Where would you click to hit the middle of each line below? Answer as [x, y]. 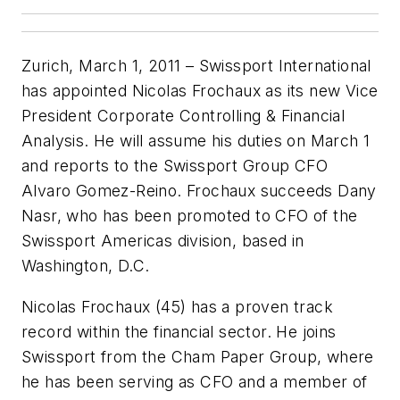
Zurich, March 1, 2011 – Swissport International [196, 66]
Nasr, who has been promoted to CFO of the [190, 216]
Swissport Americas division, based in [163, 241]
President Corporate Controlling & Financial [183, 116]
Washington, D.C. [86, 266]
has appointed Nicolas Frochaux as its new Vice [200, 91]
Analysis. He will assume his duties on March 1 [196, 141]
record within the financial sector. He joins [179, 332]
